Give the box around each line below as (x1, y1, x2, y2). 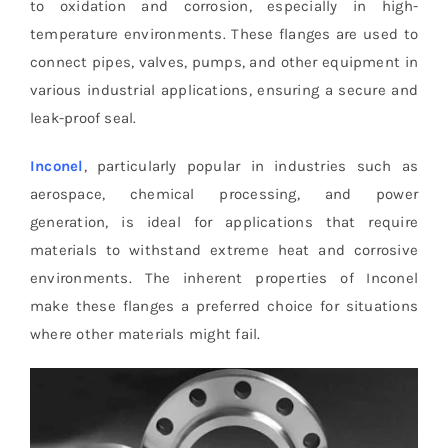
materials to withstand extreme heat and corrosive (29, 240, 419, 259)
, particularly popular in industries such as (83, 156, 419, 175)
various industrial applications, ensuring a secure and (29, 80, 419, 99)
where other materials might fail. (29, 324, 261, 343)
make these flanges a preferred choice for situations (29, 296, 419, 315)
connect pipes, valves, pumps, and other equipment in (29, 52, 419, 71)
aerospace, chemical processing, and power (29, 184, 419, 203)
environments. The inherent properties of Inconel (29, 268, 419, 287)
